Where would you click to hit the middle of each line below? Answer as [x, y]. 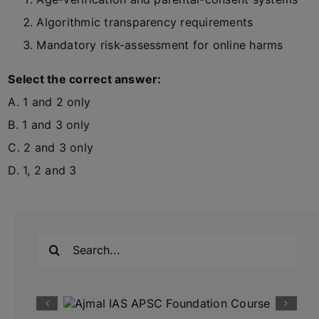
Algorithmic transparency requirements [145, 22]
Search [55, 241]
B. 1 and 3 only [49, 125]
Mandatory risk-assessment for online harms [160, 45]
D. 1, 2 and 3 [42, 170]
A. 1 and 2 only [49, 102]
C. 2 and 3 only [51, 147]
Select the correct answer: [85, 79]
